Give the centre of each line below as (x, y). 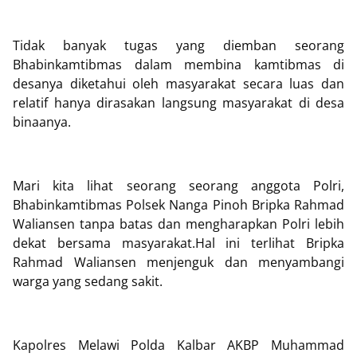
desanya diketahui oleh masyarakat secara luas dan (178, 84)
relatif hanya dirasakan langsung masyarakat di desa (178, 103)
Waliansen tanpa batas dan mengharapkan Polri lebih (178, 224)
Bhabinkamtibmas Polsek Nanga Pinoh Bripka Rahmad (178, 205)
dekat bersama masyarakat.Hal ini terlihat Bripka (178, 243)
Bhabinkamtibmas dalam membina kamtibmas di (178, 65)
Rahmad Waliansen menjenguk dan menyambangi (178, 262)
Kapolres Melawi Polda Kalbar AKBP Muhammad (178, 345)
